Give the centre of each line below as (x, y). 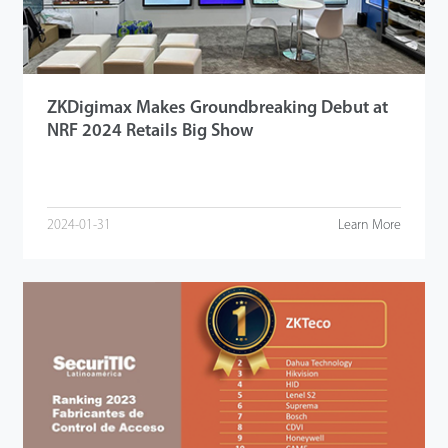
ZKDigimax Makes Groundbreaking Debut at (217, 109)
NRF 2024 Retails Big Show (149, 132)
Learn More (370, 225)
